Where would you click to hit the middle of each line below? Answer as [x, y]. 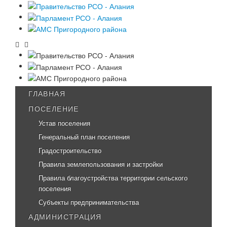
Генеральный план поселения [84, 137]
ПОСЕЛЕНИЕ [54, 109]
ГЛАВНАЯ [47, 93]
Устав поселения [65, 123]
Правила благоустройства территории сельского [113, 178]
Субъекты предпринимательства [89, 202]
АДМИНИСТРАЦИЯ [65, 217]
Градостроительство [70, 150]
